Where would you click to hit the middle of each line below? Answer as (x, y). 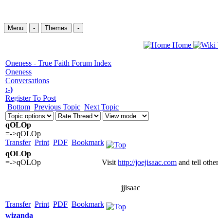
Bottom (19, 107)
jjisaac (131, 188)
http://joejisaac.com (147, 162)
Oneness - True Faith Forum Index (58, 63)
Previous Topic (57, 107)
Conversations (27, 81)
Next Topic (101, 107)
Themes (56, 28)
